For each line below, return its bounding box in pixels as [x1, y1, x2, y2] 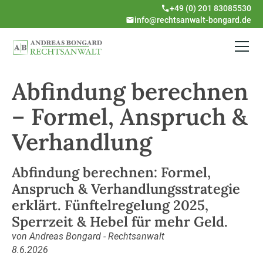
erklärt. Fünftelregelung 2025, [11, 195, 208, 214]
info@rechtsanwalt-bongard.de [134, 15, 252, 25]
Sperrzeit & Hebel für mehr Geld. [11, 212, 228, 230]
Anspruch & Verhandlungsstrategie [11, 179, 240, 197]
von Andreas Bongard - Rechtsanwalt [11, 230, 164, 242]
